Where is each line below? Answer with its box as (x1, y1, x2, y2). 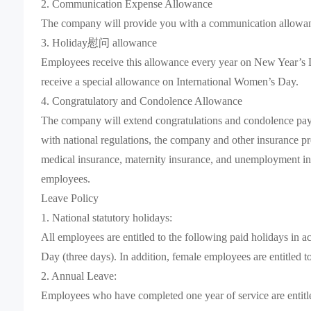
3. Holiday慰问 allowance (40, 36, 157, 49)
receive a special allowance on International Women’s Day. (40, 75, 299, 87)
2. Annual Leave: (40, 269, 117, 282)
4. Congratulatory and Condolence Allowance (40, 94, 242, 107)
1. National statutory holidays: (40, 211, 172, 224)
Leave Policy (40, 192, 99, 204)
